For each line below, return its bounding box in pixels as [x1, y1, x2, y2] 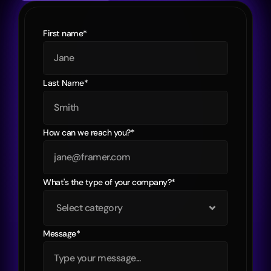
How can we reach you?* [43, 127, 134, 138]
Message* [43, 228, 80, 239]
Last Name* [43, 77, 88, 88]
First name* [43, 28, 87, 39]
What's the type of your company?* [43, 177, 175, 188]
